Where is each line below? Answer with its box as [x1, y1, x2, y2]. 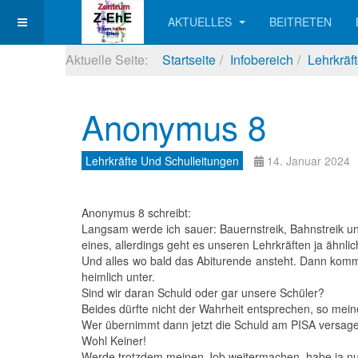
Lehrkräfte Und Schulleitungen [86, 153, 239, 169]
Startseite [162, 50, 216, 69]
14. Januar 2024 [267, 153, 350, 169]
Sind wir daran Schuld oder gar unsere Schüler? [82, 284, 324, 300]
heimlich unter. [82, 268, 155, 284]
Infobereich [230, 50, 293, 69]
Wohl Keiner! [82, 332, 146, 348]
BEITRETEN [269, 14, 332, 30]
